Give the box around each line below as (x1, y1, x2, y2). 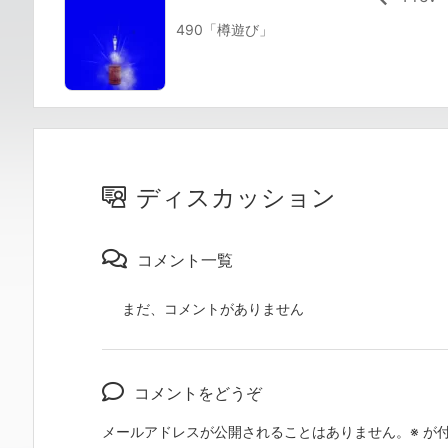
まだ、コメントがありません (122, 300, 304, 318)
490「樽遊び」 (176, 21, 273, 39)
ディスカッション (136, 183, 336, 213)
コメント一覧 (137, 250, 233, 271)
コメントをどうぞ (134, 383, 262, 404)
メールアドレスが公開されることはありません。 (102, 423, 410, 441)
